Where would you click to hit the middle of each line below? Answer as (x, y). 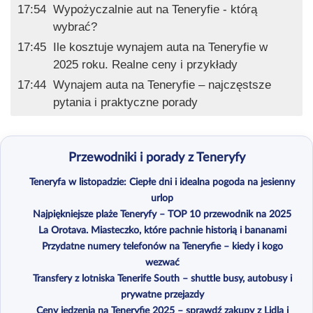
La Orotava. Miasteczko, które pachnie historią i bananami (162, 230)
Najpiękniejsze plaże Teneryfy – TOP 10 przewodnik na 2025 (162, 214)
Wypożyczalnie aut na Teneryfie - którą (155, 10)
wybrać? (75, 27)
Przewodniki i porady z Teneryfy (156, 158)
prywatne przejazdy (162, 294)
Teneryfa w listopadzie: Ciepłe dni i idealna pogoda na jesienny (162, 182)
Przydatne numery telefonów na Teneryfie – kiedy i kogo (162, 246)
